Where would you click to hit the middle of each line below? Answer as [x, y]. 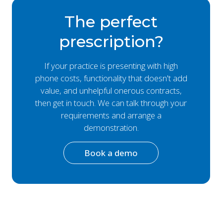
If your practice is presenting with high [111, 65]
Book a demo [111, 153]
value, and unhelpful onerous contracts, [111, 90]
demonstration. [111, 127]
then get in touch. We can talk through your [111, 103]
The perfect [111, 21]
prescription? [111, 41]
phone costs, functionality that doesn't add [111, 78]
